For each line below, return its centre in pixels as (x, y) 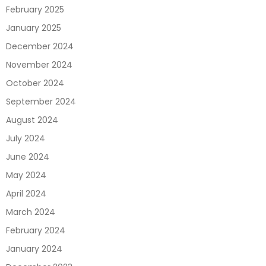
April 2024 (26, 194)
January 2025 (34, 28)
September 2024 (41, 102)
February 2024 (36, 230)
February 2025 (35, 9)
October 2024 (35, 83)
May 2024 (26, 175)
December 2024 (40, 46)
